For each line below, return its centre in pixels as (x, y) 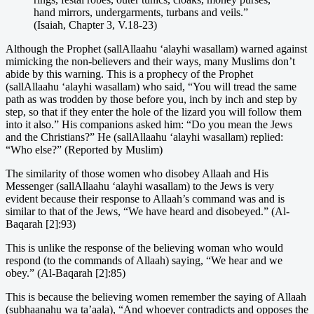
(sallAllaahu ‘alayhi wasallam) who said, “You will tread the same (151, 86)
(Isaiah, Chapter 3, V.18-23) (95, 25)
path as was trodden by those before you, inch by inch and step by (151, 99)
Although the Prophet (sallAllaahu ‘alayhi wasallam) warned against (156, 48)
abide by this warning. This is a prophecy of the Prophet (129, 74)
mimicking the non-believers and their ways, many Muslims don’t (150, 61)
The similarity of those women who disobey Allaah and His (137, 173)
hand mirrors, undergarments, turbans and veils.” (141, 12)
